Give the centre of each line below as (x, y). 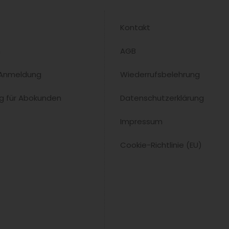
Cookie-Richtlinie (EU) (161, 145)
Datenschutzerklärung (162, 98)
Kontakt (135, 27)
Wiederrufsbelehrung (160, 74)
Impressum (142, 121)
